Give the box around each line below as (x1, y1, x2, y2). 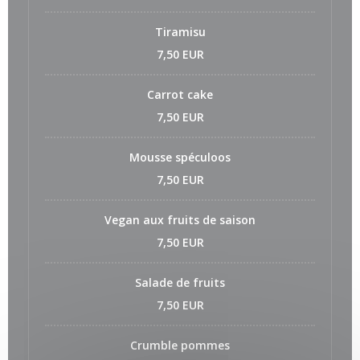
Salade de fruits (135, 275, 225, 290)
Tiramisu (154, 24, 206, 39)
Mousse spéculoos (129, 149, 231, 165)
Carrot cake (147, 87, 213, 102)
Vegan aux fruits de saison (104, 212, 256, 227)
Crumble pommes (130, 337, 230, 353)
